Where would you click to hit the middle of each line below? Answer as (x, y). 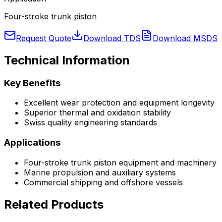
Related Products (54, 204)
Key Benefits (32, 83)
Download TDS (112, 38)
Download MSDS (185, 38)
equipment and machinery (166, 162)
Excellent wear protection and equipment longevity (119, 103)
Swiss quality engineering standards (90, 123)
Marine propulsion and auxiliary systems (100, 172)
